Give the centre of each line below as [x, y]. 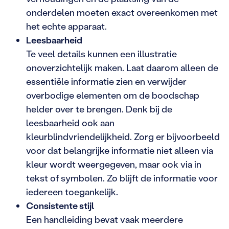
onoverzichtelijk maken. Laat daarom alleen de [122, 67]
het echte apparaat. [66, 26]
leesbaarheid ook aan [70, 122]
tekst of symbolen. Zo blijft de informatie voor [122, 178]
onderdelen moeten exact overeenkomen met [122, 12]
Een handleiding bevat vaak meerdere [105, 219]
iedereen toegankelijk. [72, 191]
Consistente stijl [60, 205]
